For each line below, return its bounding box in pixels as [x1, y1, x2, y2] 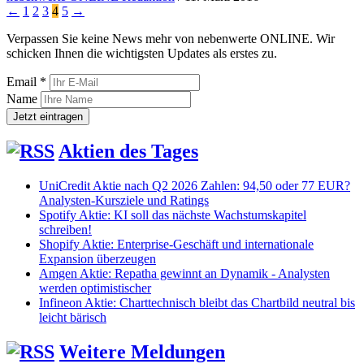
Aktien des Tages [58, 141, 198, 162]
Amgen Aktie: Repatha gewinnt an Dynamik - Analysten [39, 266, 330, 281]
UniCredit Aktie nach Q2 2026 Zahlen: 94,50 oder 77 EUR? [39, 179, 350, 193]
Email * [6, 74, 46, 89]
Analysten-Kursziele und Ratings [39, 193, 209, 208]
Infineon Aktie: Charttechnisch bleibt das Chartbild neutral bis [39, 296, 355, 310]
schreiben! [39, 223, 92, 237]
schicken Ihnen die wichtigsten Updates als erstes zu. [6, 45, 277, 60]
